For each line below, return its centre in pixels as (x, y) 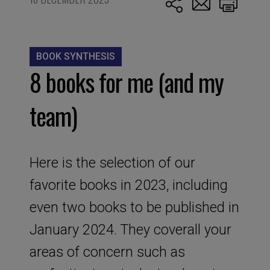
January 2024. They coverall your (130, 229)
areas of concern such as (107, 252)
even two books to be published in (134, 207)
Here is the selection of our (112, 162)
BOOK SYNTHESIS (75, 57)
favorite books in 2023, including (128, 185)
